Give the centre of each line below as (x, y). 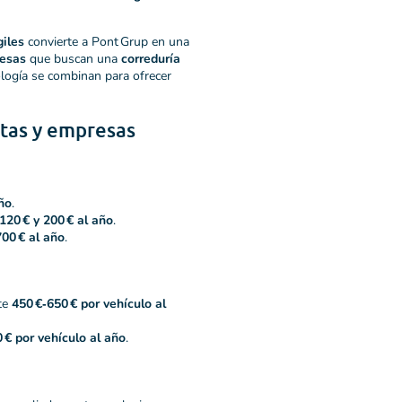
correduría (151, 58)
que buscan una (74, 58)
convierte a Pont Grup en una (107, 41)
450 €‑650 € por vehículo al (89, 304)
